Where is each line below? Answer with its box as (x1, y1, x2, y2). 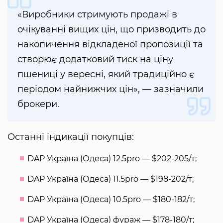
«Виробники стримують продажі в (17, 9, 177, 20)
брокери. (17, 99, 59, 110)
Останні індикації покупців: (7, 131, 134, 143)
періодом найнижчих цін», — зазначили (17, 84, 204, 95)
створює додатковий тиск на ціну (17, 54, 173, 65)
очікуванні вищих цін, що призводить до (17, 24, 206, 35)
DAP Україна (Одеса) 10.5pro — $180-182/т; (27, 195, 195, 205)
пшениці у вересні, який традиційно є (17, 69, 194, 80)
